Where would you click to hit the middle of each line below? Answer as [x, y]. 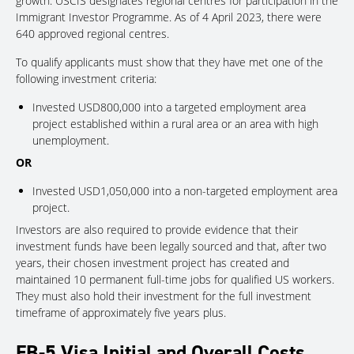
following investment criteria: [86, 78]
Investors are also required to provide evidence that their [157, 229]
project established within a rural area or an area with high [175, 123]
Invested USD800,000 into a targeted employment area [169, 107]
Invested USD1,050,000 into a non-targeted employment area [185, 190]
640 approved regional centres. [92, 33]
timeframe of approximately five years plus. [121, 312]
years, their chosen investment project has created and [153, 262]
